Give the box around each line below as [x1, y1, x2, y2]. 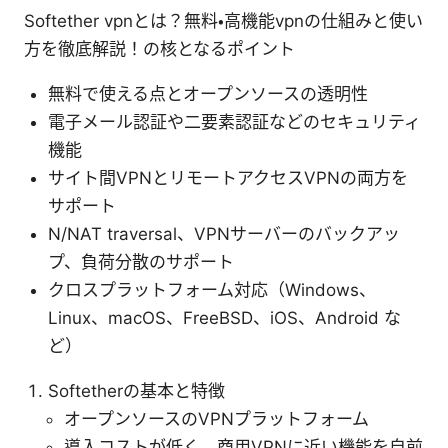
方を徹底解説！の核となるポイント [24, 38, 295, 59]
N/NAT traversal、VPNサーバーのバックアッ [48, 223, 400, 244]
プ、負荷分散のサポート [48, 251, 234, 272]
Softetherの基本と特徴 [48, 380, 225, 401]
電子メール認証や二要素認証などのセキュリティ [48, 111, 421, 132]
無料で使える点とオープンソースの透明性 [48, 83, 368, 104]
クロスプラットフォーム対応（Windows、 [48, 279, 376, 300]
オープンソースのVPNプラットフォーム [64, 408, 369, 429]
